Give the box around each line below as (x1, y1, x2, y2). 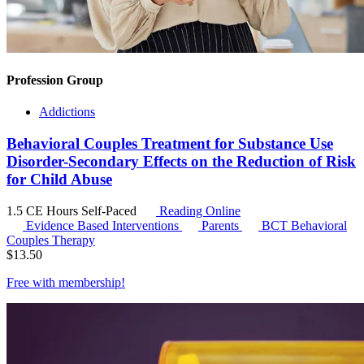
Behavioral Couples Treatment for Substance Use (6, 134, 333, 152)
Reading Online (156, 203, 240, 218)
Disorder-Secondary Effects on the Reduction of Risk (6, 152, 356, 170)
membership (58, 275, 121, 289)
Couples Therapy (6, 232, 95, 247)
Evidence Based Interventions (26, 218, 182, 232)
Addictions (39, 105, 95, 119)
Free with (6, 275, 58, 289)
